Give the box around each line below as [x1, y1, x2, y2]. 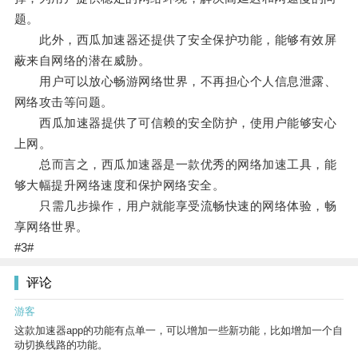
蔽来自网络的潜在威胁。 [14, 54, 151, 68]
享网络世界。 [14, 220, 89, 234]
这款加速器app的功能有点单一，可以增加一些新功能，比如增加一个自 [14, 324, 343, 337]
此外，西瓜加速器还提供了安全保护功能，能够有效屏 [14, 33, 337, 47]
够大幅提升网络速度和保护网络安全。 [14, 178, 225, 193]
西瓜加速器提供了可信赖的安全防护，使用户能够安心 [14, 116, 337, 130]
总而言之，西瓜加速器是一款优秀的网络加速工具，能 [14, 157, 337, 172]
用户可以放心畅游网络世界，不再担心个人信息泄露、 [14, 74, 337, 89]
